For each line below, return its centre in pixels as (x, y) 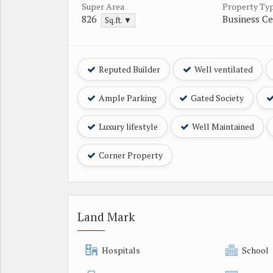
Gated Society (216, 97)
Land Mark (106, 217)
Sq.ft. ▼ (118, 20)
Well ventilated (223, 69)
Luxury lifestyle (127, 126)
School (256, 250)
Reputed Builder (129, 69)
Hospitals (121, 250)
